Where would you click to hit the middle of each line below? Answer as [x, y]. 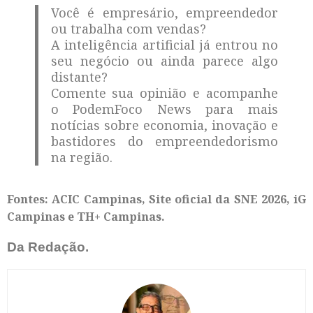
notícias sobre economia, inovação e [164, 125]
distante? [79, 77]
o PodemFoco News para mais [164, 109]
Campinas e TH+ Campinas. [86, 217]
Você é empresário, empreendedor [164, 13]
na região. [81, 158]
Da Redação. [48, 247]
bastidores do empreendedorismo [164, 141]
